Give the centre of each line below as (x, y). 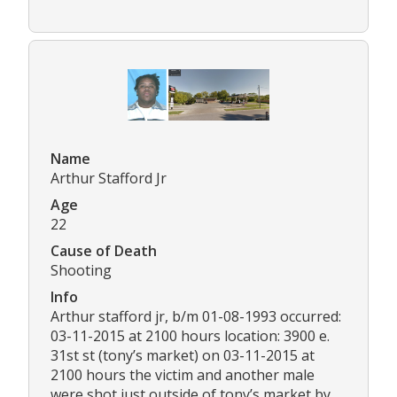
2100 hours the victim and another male (183, 374)
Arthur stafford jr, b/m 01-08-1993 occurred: (196, 316)
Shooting (81, 270)
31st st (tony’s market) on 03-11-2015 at (183, 355)
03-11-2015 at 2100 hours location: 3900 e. (190, 335)
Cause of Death (104, 250)
